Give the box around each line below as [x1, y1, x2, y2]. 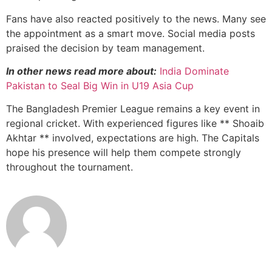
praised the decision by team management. [6, 41, 205, 54]
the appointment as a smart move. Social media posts [6, 27, 255, 39]
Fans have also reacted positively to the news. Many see [6, 12, 266, 25]
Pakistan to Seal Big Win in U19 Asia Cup [6, 80, 194, 92]
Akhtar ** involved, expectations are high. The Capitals [6, 132, 259, 144]
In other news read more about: [6, 65, 157, 78]
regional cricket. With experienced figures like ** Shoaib [6, 117, 264, 130]
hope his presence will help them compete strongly [6, 146, 241, 159]
